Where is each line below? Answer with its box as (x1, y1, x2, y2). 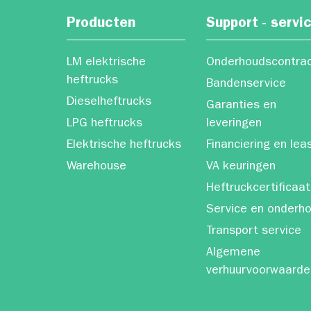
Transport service (206, 226, 302, 238)
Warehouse (67, 161, 126, 174)
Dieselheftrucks (67, 96, 151, 109)
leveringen (206, 118, 262, 131)
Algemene (206, 247, 261, 260)
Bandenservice (206, 78, 287, 91)
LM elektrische (67, 57, 146, 69)
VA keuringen (206, 161, 276, 174)
